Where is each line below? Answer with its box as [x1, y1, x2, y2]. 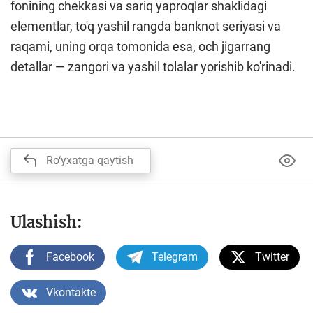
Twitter [255, 250, 289, 264]
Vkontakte [46, 286, 96, 300]
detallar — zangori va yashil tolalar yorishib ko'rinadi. [10, 59, 296, 75]
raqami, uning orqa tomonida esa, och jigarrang [10, 39, 270, 54]
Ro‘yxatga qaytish [46, 154, 133, 168]
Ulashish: [10, 212, 82, 233]
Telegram [152, 250, 198, 264]
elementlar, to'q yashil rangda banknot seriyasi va [10, 19, 281, 34]
